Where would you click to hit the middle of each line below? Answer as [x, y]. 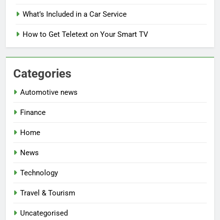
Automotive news [49, 92]
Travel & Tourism [48, 193]
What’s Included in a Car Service [75, 14]
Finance [33, 112]
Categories [42, 73]
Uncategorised [44, 213]
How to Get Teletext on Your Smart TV [85, 34]
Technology [39, 173]
